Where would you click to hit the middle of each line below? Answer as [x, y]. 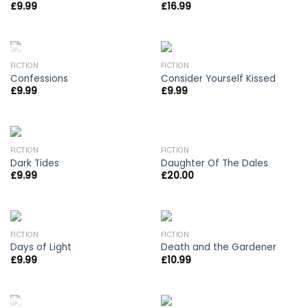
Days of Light [41, 247]
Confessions [39, 78]
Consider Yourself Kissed [218, 78]
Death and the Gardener [218, 247]
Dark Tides [34, 163]
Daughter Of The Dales [214, 163]
